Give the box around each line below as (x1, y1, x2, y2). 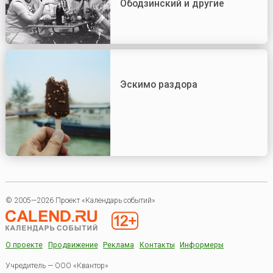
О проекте (5, 241, 43, 250)
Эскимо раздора (119, 78, 197, 90)
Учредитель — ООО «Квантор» (5, 261, 108, 271)
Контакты (139, 241, 175, 250)
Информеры (180, 241, 224, 250)
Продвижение (48, 241, 98, 250)
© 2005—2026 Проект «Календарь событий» (5, 196, 155, 205)
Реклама (103, 241, 135, 250)
